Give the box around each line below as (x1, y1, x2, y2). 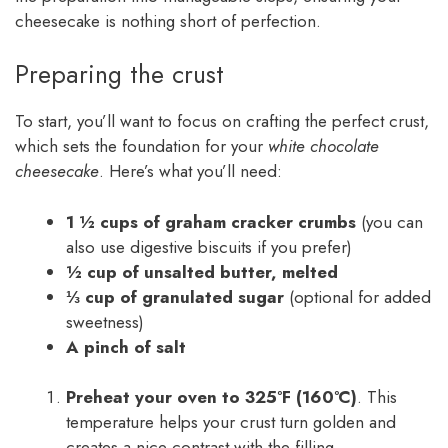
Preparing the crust (15, 56, 224, 93)
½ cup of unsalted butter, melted (66, 259, 338, 284)
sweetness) (66, 309, 144, 334)
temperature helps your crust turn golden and (66, 410, 396, 435)
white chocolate (268, 134, 379, 159)
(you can (356, 209, 423, 234)
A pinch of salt (66, 334, 186, 359)
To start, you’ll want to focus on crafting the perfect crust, (15, 109, 429, 134)
